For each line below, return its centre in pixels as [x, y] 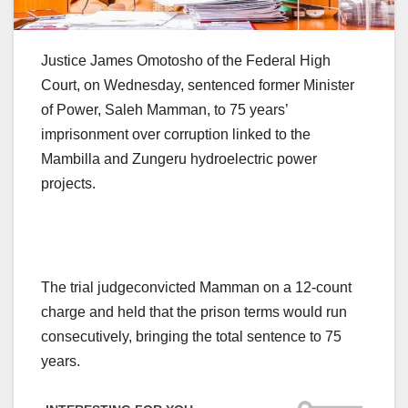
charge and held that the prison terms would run [194, 311]
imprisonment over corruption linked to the [176, 134]
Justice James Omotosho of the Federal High [186, 60]
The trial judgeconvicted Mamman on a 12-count [196, 287]
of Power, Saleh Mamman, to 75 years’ [164, 109]
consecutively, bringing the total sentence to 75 [191, 336]
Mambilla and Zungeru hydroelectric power [179, 158]
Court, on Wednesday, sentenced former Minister [198, 85]
